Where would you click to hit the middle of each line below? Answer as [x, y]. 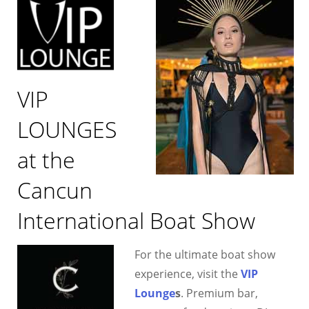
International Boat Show [137, 221]
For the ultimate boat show [205, 255]
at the [47, 160]
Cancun [55, 190]
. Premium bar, [220, 293]
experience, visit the [188, 274]
